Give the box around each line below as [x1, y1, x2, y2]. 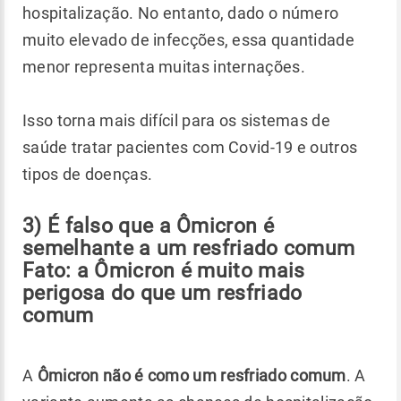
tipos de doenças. [22, 164, 153, 183]
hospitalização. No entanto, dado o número [22, 3, 339, 22]
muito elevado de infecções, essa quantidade [22, 30, 354, 49]
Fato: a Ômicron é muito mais [22, 258, 305, 282]
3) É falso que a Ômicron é [22, 213, 274, 237]
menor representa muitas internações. [22, 56, 310, 76]
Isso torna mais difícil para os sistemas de [22, 110, 330, 130]
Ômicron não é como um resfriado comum [33, 365, 346, 385]
